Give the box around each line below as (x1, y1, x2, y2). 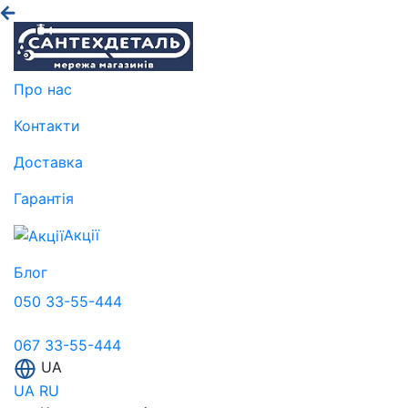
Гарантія (14, 189, 74, 208)
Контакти (14, 116, 80, 135)
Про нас (14, 79, 72, 98)
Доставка (14, 152, 83, 171)
